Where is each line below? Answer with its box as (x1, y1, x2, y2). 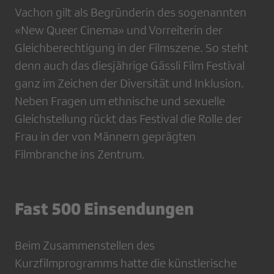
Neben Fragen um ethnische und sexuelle (15, 94, 225, 108)
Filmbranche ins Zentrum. (15, 147, 145, 161)
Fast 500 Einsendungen (15, 198, 194, 219)
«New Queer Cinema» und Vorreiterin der (15, 23, 223, 37)
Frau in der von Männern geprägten (15, 130, 196, 144)
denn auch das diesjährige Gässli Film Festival (15, 59, 245, 73)
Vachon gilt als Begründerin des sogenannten (15, 6, 246, 20)
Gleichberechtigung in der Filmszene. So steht (15, 41, 248, 55)
